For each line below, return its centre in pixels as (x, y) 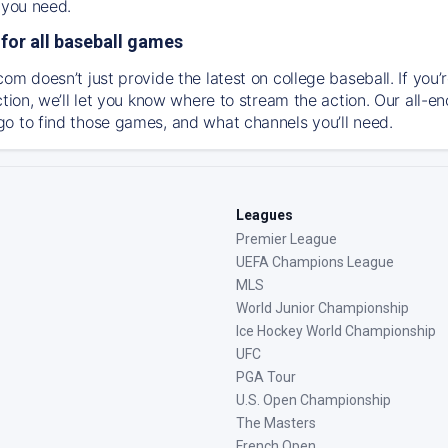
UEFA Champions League (315, 261)
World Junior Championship (322, 307)
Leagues (264, 214)
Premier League (286, 238)
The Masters (276, 422)
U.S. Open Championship (313, 399)
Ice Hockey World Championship (336, 330)
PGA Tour (266, 376)
